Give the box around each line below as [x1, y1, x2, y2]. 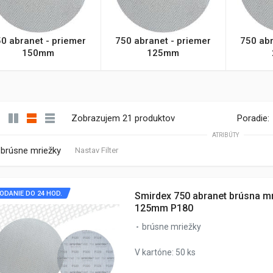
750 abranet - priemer [115, 35, 211, 46]
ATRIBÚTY [212, 131, 239, 138]
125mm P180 [135, 202, 193, 214]
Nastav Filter [75, 145, 118, 155]
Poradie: [237, 112, 269, 124]
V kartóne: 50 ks [135, 247, 196, 257]
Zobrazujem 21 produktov [71, 112, 175, 124]
